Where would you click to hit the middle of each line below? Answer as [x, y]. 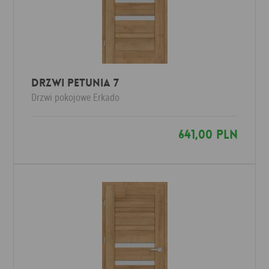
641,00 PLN [208, 134]
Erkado [107, 97]
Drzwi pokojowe [62, 97]
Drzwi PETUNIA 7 [75, 83]
